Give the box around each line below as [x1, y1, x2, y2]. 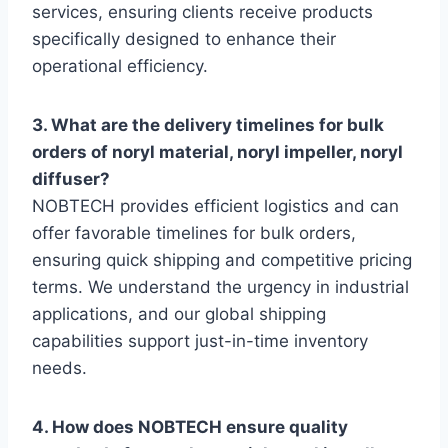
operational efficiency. [32, 56, 208, 77]
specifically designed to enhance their [32, 29, 336, 50]
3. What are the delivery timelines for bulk [32, 115, 384, 136]
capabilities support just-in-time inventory [32, 331, 368, 352]
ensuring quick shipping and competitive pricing [32, 250, 412, 271]
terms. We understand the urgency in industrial [32, 277, 409, 298]
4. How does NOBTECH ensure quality [32, 417, 348, 438]
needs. [32, 358, 87, 379]
